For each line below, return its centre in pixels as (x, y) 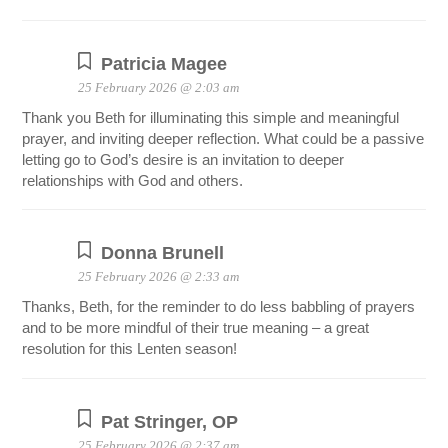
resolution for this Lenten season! (130, 349)
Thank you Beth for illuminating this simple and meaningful (211, 118)
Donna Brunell (163, 253)
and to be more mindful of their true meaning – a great (196, 328)
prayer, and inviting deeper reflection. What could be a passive (223, 139)
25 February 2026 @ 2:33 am (158, 277)
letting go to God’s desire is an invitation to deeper (183, 160)
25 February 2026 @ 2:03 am (158, 88)
